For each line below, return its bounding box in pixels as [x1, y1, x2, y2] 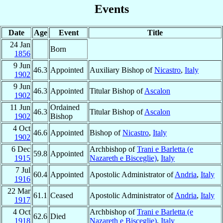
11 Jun [10, 103, 30, 111]
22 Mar [7, 186, 30, 195]
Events [94, 2, 129, 15]
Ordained [50, 103, 80, 111]
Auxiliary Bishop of [90, 65, 154, 74]
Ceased [50, 191, 73, 200]
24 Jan [10, 40, 30, 49]
